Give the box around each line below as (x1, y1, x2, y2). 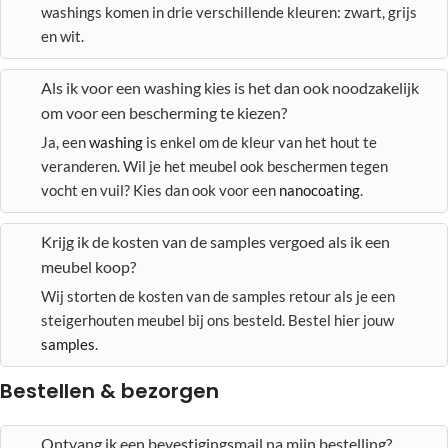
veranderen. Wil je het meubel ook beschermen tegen (41, 157, 388, 175)
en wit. (41, 27, 84, 45)
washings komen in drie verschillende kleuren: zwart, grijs (41, 3, 417, 21)
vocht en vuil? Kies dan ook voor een (41, 181, 279, 199)
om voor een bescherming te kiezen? (41, 103, 287, 122)
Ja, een (41, 133, 89, 151)
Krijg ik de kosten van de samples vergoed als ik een (41, 232, 390, 251)
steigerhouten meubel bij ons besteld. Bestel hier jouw (41, 311, 394, 329)
